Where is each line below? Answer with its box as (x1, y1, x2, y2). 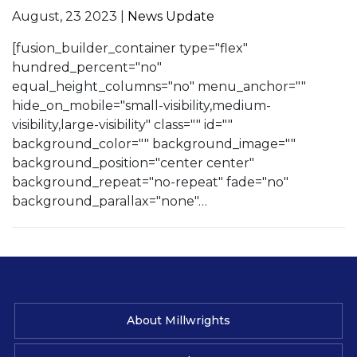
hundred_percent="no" (12, 59, 162, 75)
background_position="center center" (12, 155, 254, 171)
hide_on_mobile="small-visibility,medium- (12, 97, 271, 113)
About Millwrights (127, 312, 230, 328)
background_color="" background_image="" (12, 135, 296, 151)
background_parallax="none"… (12, 193, 207, 209)
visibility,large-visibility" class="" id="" (12, 116, 233, 132)
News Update (127, 8, 214, 24)
